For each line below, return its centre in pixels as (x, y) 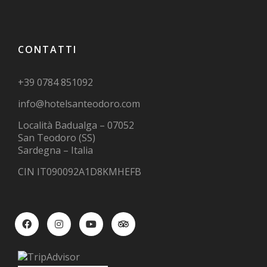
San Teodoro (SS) (57, 138)
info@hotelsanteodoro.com (79, 104)
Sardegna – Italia (55, 150)
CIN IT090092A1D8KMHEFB (80, 172)
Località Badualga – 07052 (76, 125)
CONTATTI (47, 50)
